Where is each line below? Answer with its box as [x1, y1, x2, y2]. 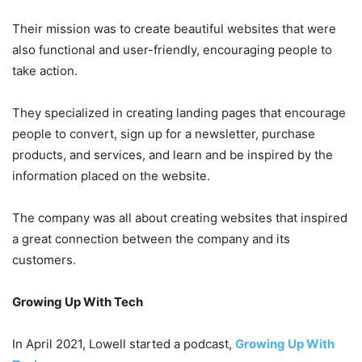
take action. [12, 63, 78, 79]
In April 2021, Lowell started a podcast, [12, 336, 235, 352]
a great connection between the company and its [12, 231, 290, 247]
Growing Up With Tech [12, 294, 143, 310]
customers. [12, 252, 76, 268]
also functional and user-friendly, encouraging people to [12, 42, 332, 58]
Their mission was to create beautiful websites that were [12, 21, 336, 37]
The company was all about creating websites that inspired [12, 210, 347, 226]
